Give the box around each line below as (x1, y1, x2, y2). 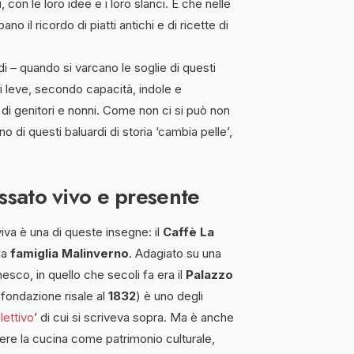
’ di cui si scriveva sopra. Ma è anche (34, 309, 234, 325)
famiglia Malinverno (10, 245, 129, 261)
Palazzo (186, 266, 233, 282)
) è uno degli (136, 288, 203, 303)
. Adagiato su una (129, 245, 221, 261)
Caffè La (163, 224, 214, 239)
